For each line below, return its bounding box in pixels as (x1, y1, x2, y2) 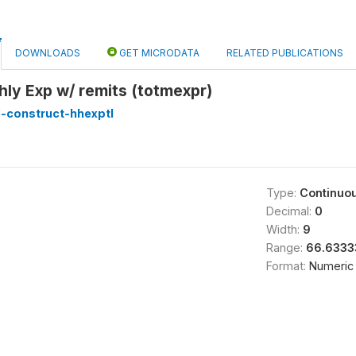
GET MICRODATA (117, 47, 199, 59)
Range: (265, 241, 306, 254)
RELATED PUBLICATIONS (226, 47, 343, 59)
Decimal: (265, 204, 315, 218)
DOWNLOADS (15, 47, 80, 59)
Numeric (308, 259, 354, 273)
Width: (265, 222, 303, 236)
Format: (265, 259, 309, 273)
